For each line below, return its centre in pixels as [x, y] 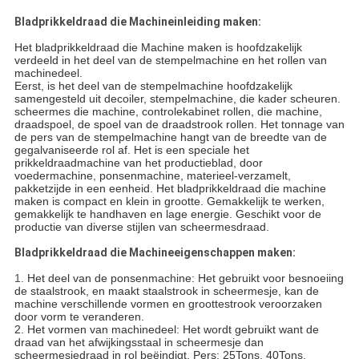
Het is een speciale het [191, 150]
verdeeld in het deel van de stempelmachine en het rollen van [170, 61]
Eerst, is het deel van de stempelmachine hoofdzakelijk [153, 86]
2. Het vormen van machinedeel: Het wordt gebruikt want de [166, 330]
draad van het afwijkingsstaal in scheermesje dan [139, 343]
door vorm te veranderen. [79, 317]
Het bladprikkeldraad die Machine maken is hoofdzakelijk [158, 48]
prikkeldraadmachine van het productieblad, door [138, 163]
